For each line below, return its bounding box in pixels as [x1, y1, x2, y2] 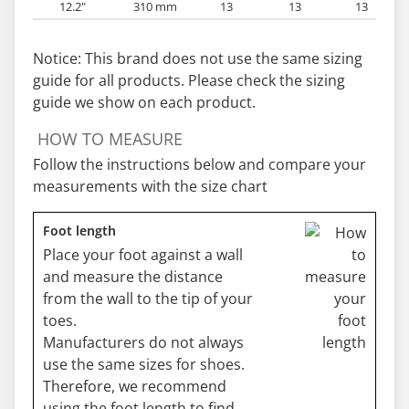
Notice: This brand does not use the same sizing [33, 48, 362, 68]
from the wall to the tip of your [43, 288, 253, 309]
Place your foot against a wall [43, 245, 243, 265]
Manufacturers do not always [43, 332, 244, 352]
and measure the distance [43, 267, 223, 287]
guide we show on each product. [33, 92, 256, 112]
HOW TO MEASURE [37, 128, 183, 150]
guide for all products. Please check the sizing [33, 70, 345, 90]
